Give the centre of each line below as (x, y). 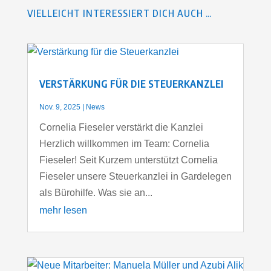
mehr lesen (63, 210)
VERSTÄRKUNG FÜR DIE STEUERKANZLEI (131, 84)
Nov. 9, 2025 (60, 107)
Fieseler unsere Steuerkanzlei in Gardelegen (135, 176)
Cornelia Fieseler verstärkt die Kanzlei (123, 127)
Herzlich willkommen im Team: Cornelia (124, 143)
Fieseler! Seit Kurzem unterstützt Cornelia (128, 160)
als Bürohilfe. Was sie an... (96, 192)
